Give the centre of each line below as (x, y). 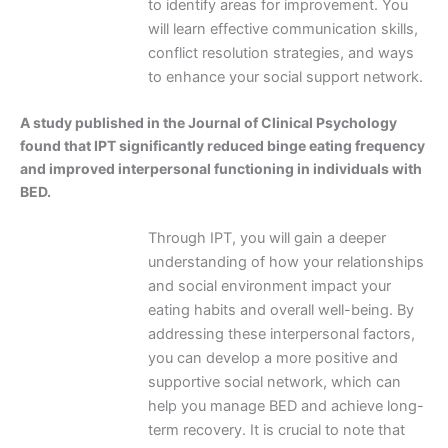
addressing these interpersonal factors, (281, 333)
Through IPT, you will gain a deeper (266, 237)
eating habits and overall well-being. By (280, 309)
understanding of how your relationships (285, 261)
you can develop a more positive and (272, 357)
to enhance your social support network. (285, 77)
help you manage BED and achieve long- (285, 405)
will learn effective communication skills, (282, 29)
